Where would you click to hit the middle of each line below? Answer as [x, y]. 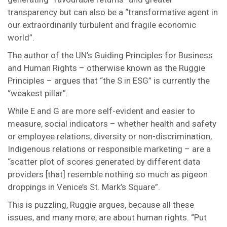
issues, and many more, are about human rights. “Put [107, 217]
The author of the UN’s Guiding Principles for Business [110, 55]
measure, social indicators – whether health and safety [112, 124]
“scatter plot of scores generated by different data [104, 162]
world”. [21, 37]
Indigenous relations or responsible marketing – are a [109, 149]
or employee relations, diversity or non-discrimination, [110, 136]
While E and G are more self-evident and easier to [101, 111]
